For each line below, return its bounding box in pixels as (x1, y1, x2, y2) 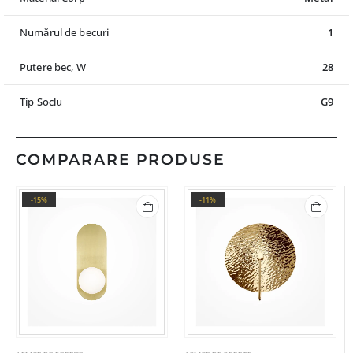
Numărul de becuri (20, 25, 110, 40)
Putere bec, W (20, 60, 86, 75)
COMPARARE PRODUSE (16, 150, 225, 169)
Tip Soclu (20, 95, 63, 110)
